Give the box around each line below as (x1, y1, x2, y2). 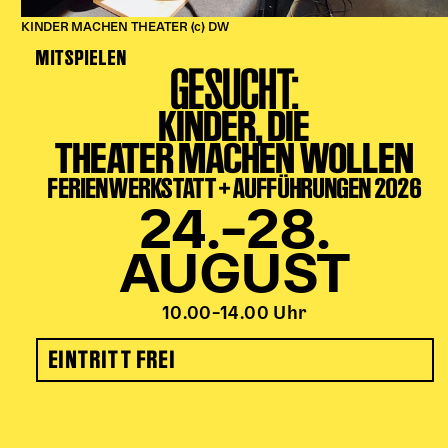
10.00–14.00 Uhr (161, 306, 308, 323)
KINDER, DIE (159, 100, 311, 151)
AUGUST (119, 254, 350, 302)
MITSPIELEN (35, 44, 128, 70)
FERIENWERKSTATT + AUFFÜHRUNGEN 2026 (48, 171, 422, 204)
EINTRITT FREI (49, 344, 176, 374)
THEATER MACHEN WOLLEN (55, 132, 414, 183)
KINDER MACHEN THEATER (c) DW (21, 22, 229, 34)
